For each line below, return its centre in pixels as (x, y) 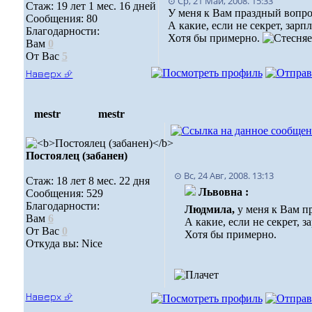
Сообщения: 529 (64, 193)
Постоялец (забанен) (76, 156)
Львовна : (223, 192)
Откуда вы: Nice (64, 243)
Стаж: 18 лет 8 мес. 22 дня (87, 181)
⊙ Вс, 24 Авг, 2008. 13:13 (224, 175)
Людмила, (211, 209)
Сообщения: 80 (61, 18)
